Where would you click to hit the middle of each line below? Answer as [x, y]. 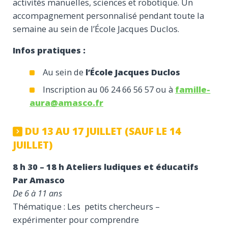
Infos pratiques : [49, 50]
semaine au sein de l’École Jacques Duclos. [96, 28]
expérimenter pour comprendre [76, 219]
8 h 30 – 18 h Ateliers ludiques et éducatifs [106, 166]
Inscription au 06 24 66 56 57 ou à [109, 90]
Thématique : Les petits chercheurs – [86, 206]
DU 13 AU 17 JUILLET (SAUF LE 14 [103, 131]
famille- [193, 90]
